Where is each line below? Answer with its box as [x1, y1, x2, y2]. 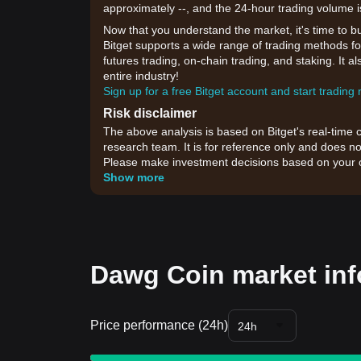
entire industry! [103, 69, 179, 82]
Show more [103, 171, 164, 184]
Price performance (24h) [90, 318, 228, 332]
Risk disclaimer [103, 106, 197, 120]
